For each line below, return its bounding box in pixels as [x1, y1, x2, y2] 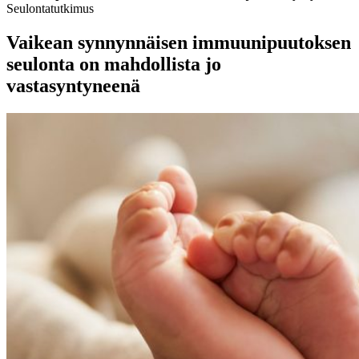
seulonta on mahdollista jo [6, 53, 221, 75]
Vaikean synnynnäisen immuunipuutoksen [6, 31, 351, 53]
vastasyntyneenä [6, 75, 140, 96]
